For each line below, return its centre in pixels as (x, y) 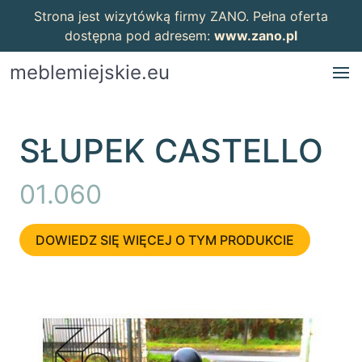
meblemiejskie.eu (90, 72)
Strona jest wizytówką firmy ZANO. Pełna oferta (181, 16)
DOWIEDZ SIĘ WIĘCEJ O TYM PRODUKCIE (165, 240)
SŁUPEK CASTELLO (171, 151)
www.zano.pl (256, 36)
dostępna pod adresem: (139, 36)
